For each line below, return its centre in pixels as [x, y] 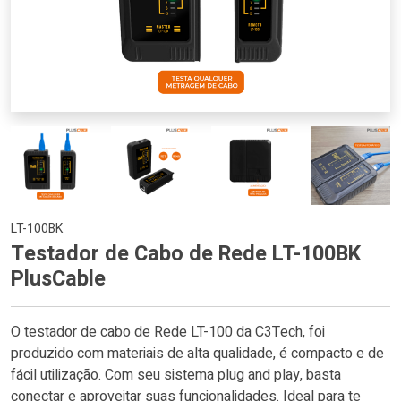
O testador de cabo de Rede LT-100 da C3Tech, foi [168, 332]
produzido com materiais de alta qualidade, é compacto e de [197, 353]
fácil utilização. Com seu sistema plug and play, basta [176, 375]
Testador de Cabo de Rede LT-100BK [186, 253]
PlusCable [58, 278]
